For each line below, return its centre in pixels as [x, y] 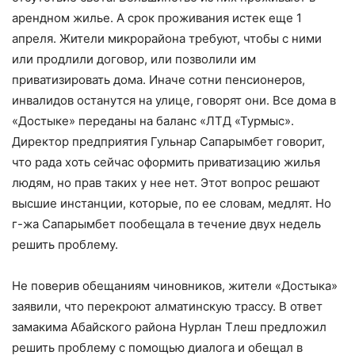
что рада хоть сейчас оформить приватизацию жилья [166, 162]
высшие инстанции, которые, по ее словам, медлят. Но [172, 204]
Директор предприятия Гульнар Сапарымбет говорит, [168, 142]
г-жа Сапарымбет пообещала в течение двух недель [166, 224]
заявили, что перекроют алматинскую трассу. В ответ [167, 307]
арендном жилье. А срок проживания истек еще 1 [157, 18]
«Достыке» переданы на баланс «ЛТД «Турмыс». [153, 121]
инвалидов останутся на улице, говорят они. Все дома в [174, 101]
